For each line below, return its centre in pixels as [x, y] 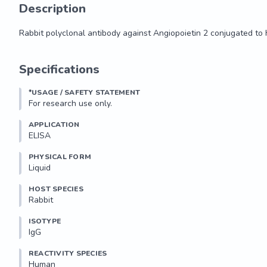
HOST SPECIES [56, 189]
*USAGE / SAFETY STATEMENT [84, 92]
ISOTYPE [45, 221]
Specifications [59, 69]
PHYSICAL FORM [60, 157]
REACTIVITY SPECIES [68, 253]
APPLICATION [54, 125]
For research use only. [70, 103]
